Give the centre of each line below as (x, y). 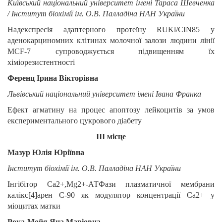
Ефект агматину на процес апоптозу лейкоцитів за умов (111, 110)
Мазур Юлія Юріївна (46, 152)
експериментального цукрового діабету (75, 121)
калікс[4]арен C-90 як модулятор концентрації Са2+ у (111, 195)
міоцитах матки (34, 206)
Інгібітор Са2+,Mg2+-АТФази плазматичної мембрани (111, 184)
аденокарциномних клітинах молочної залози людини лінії (111, 40)
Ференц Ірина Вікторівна (53, 78)
